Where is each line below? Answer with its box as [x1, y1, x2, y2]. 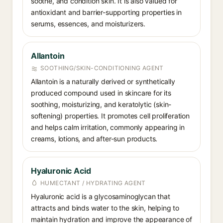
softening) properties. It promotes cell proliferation [31, 111, 190, 120]
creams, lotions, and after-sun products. [31, 134, 158, 143]
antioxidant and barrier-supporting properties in [31, 8, 182, 16]
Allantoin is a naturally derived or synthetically [31, 77, 175, 86]
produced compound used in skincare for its [31, 89, 171, 97]
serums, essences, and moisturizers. [31, 19, 146, 28]
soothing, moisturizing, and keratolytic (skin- [31, 100, 172, 109]
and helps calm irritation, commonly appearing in [31, 123, 185, 131]
